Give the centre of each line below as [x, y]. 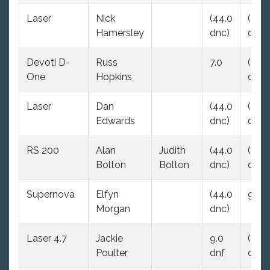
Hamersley [120, 33]
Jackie [109, 238]
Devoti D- [48, 62]
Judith [172, 150]
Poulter [112, 253]
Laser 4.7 [47, 238]
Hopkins [114, 77]
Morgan [113, 209]
